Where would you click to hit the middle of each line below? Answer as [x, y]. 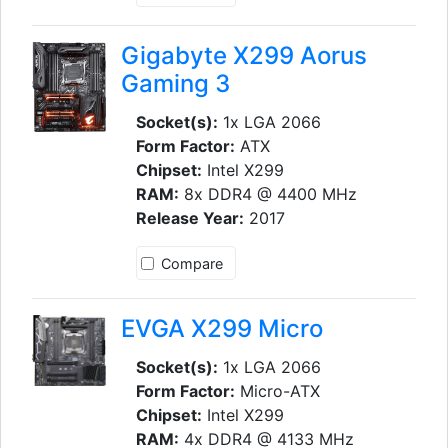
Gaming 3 [175, 83]
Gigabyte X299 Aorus [243, 55]
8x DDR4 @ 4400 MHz [267, 193]
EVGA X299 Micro [221, 328]
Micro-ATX [277, 390]
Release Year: [189, 217]
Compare [191, 263]
